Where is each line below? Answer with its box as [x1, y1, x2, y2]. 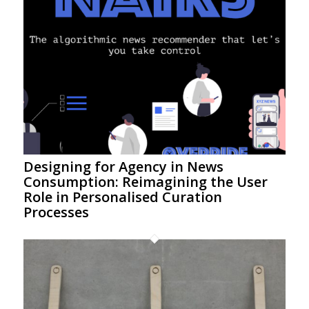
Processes [23, 202, 89, 221]
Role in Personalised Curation [23, 187, 222, 206]
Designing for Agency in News [23, 157, 223, 176]
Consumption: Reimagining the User [23, 172, 268, 191]
